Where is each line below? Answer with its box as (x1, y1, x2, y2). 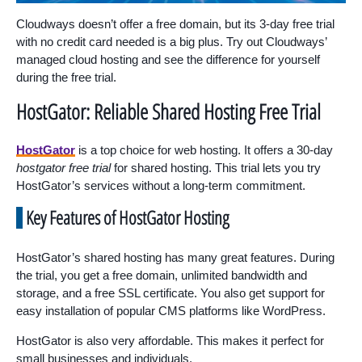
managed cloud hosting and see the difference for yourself (16, 52, 320, 66)
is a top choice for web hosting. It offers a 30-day (75, 142, 333, 157)
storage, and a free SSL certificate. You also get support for (16, 285, 325, 300)
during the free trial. (16, 69, 116, 84)
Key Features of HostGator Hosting (26, 204, 229, 230)
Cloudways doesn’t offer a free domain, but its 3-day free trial (16, 16, 335, 31)
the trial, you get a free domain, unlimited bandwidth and (16, 267, 307, 282)
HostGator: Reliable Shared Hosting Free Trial (16, 96, 321, 126)
